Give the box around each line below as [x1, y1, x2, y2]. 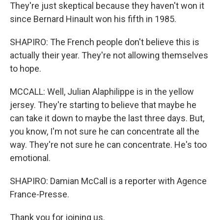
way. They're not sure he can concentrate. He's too [10, 139, 207, 150]
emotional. [10, 153, 51, 163]
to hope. [10, 63, 41, 74]
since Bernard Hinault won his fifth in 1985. [10, 14, 176, 24]
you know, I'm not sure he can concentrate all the [10, 126, 199, 137]
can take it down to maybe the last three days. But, [10, 113, 204, 123]
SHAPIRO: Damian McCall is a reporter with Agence [10, 176, 207, 186]
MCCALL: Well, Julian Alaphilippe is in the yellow [10, 86, 194, 97]
